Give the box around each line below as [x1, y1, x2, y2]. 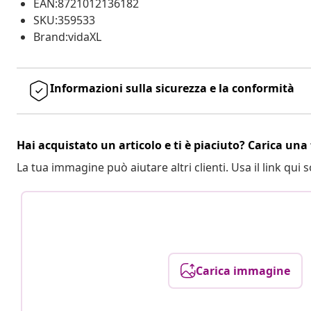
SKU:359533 [33, 12, 95, 28]
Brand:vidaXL [33, 28, 101, 44]
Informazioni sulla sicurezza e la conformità [50, 80, 294, 96]
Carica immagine [196, 262, 291, 278]
